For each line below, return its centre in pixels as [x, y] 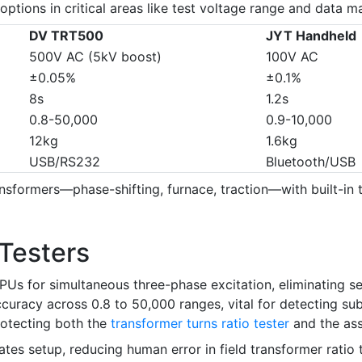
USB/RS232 [65, 161]
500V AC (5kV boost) [95, 56]
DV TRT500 [66, 35]
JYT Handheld [311, 35]
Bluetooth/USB [311, 161]
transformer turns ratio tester [200, 323]
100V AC [292, 56]
